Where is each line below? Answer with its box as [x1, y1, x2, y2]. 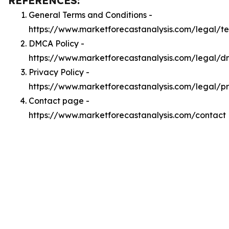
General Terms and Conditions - [29, 10, 152, 20]
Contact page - [29, 96, 89, 106]
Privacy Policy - [29, 67, 89, 77]
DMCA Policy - [29, 38, 84, 49]
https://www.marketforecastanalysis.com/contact [29, 110, 226, 120]
